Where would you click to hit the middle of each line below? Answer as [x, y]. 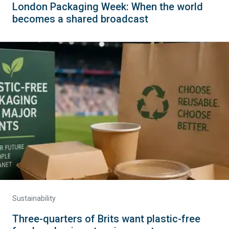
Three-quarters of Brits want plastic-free [106, 219]
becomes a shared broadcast [80, 19]
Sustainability [34, 198]
